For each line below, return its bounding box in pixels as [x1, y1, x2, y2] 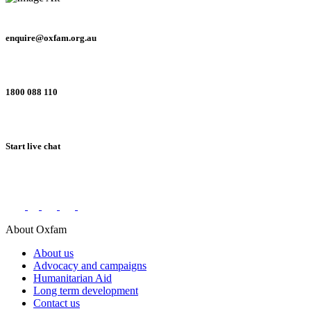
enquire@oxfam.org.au [6, 32, 96, 43]
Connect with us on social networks [6, 167, 171, 180]
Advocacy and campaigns [33, 259, 146, 271]
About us [33, 246, 74, 259]
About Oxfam [6, 223, 67, 235]
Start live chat [6, 141, 60, 152]
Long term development [33, 284, 138, 296]
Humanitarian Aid [33, 271, 112, 284]
